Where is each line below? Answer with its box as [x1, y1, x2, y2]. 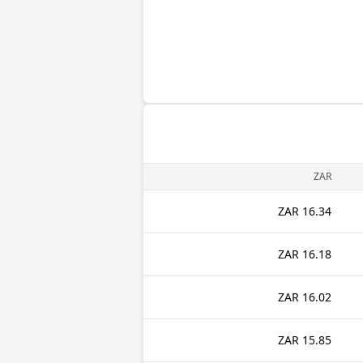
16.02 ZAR [302, 289, 331, 305]
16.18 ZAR [302, 246, 331, 262]
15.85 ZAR [302, 332, 331, 348]
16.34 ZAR [302, 203, 331, 219]
